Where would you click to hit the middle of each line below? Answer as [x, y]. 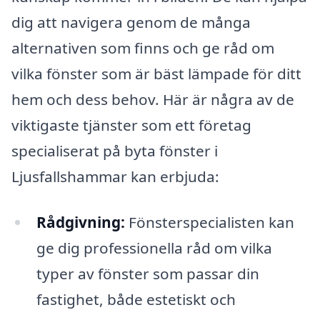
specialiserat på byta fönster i [115, 150]
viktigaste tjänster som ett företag [131, 125]
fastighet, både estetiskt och [136, 299]
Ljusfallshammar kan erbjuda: [115, 176]
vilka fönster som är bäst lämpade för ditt [156, 73]
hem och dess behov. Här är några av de [153, 99]
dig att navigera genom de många [131, 22]
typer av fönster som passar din [147, 273]
